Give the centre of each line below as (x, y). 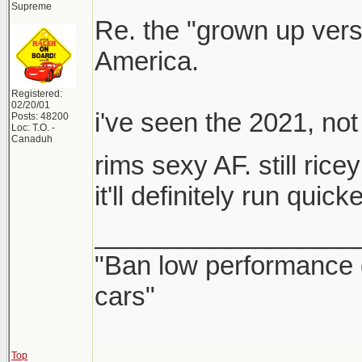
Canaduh (32, 139)
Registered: (37, 94)
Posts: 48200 (40, 116)
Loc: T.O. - (33, 128)
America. (147, 61)
